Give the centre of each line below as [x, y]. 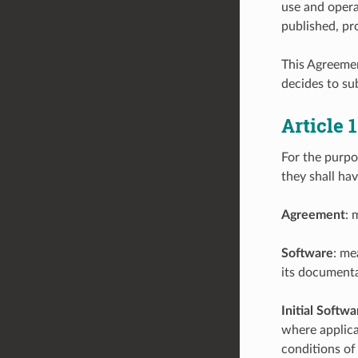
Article [314, 125]
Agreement [313, 215]
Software [307, 253]
